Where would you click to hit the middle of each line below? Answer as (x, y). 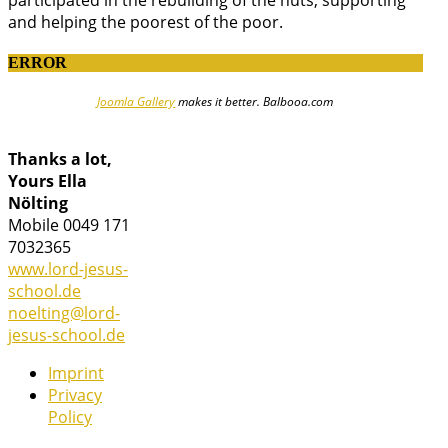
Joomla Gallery (136, 102)
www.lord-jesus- (68, 269)
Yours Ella (47, 181)
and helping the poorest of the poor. (145, 21)
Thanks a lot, (60, 159)
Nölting (38, 203)
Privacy (75, 395)
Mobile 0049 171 (69, 225)
